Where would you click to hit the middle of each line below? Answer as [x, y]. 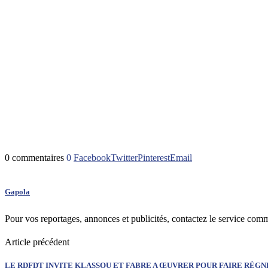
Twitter [124, 158]
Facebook [92, 158]
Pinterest [154, 158]
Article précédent [37, 242]
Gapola [17, 192]
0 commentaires [34, 158]
